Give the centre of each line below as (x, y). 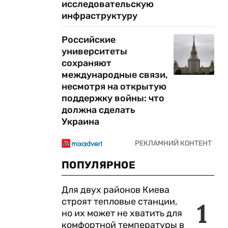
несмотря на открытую (114, 87)
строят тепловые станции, (119, 202)
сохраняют (87, 63)
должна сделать (98, 110)
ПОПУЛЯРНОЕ (98, 165)
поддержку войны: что (113, 98)
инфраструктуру (99, 16)
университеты (94, 51)
